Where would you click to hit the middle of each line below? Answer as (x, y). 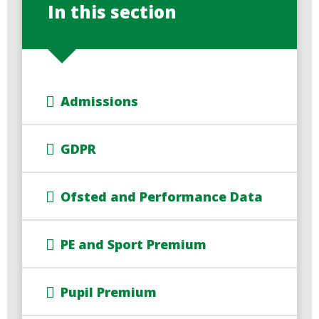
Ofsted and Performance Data (162, 196)
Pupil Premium (109, 292)
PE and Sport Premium (134, 244)
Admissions (100, 101)
